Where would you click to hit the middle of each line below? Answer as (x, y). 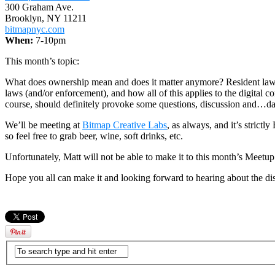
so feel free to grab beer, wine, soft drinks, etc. (94, 136)
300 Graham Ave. (39, 7)
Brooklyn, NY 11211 (46, 18)
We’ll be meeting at (44, 125)
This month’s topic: (42, 61)
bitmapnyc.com (35, 29)
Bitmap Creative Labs (125, 125)
